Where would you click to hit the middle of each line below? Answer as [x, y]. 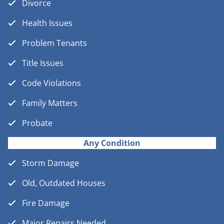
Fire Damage [46, 203]
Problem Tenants [54, 43]
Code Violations [51, 83]
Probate [37, 123]
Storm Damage [50, 163]
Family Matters [50, 103]
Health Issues [47, 23]
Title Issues [43, 63]
